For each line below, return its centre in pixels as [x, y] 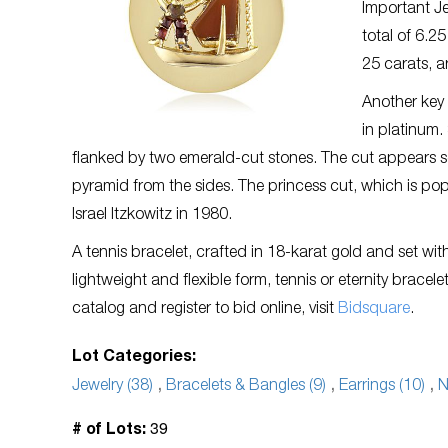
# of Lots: [109, 431]
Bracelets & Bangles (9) [246, 387]
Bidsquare [374, 310]
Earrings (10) [382, 387]
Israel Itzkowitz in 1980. [154, 216]
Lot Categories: [134, 358]
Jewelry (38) [112, 387]
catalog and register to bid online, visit [205, 310]
